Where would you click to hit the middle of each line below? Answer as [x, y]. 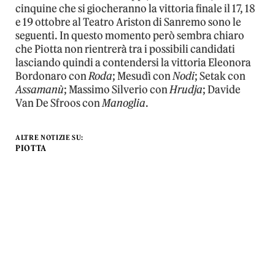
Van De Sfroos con [59, 103]
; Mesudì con [142, 76]
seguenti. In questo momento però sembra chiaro [130, 36]
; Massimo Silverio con [117, 90]
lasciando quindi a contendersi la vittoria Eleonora [133, 63]
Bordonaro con [52, 76]
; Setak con [220, 76]
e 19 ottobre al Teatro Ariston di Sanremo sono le [128, 22]
